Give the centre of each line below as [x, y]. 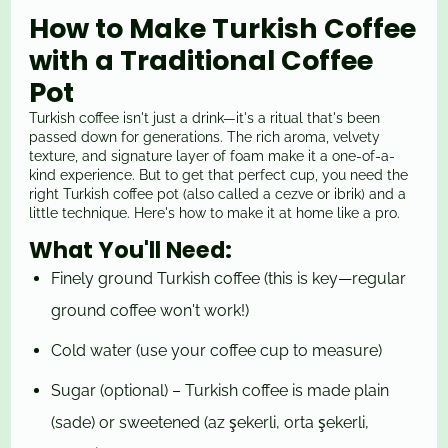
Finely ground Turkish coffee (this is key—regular [229, 279]
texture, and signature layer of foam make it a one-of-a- [212, 156]
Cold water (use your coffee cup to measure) [217, 351]
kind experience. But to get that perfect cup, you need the [219, 175]
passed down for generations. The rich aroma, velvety [205, 137]
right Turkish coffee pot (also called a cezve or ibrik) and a [218, 194]
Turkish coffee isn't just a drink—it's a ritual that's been [205, 118]
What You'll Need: [131, 250]
